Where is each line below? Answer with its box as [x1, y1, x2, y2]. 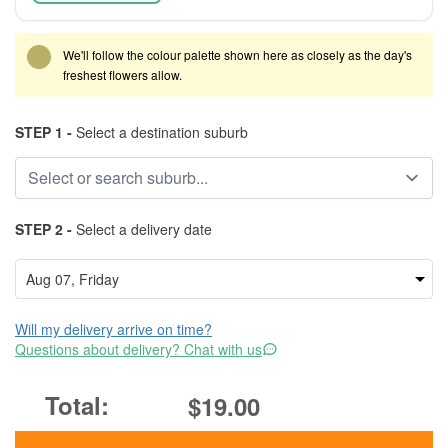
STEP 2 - [15, 219, 72, 239]
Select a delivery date [72, 219, 212, 239]
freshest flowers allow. [63, 66, 182, 83]
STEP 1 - [15, 122, 72, 142]
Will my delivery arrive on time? [15, 319, 212, 339]
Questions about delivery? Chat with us [15, 339, 262, 359]
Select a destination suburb [72, 122, 248, 142]
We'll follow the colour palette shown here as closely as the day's [63, 46, 412, 63]
